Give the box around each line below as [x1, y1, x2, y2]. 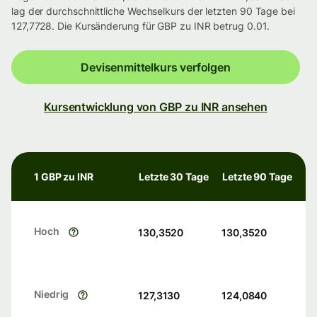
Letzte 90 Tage [222, 171, 292, 183]
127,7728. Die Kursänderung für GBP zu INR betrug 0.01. [11, 20, 270, 33]
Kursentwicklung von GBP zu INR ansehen [44, 100, 267, 115]
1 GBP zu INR [34, 171, 93, 183]
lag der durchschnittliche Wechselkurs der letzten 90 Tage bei [11, 5, 295, 18]
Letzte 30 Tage [139, 171, 209, 183]
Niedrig [34, 288, 69, 301]
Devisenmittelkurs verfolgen [81, 60, 231, 75]
